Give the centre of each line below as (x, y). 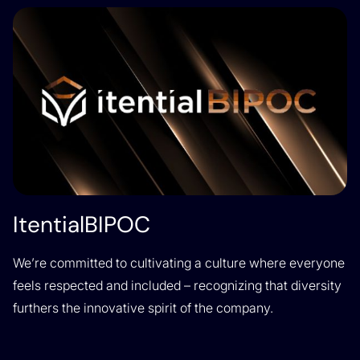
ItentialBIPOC (82, 225)
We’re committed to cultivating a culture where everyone (179, 263)
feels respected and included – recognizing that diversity (177, 285)
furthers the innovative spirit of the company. (143, 308)
